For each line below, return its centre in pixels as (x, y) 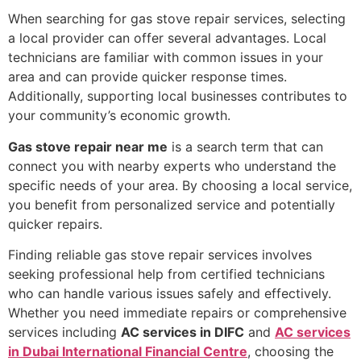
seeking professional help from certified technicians (166, 274)
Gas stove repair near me (88, 146)
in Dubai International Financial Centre (128, 351)
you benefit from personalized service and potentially (172, 204)
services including (64, 332)
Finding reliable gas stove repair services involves (160, 254)
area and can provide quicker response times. (147, 77)
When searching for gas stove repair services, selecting (177, 19)
